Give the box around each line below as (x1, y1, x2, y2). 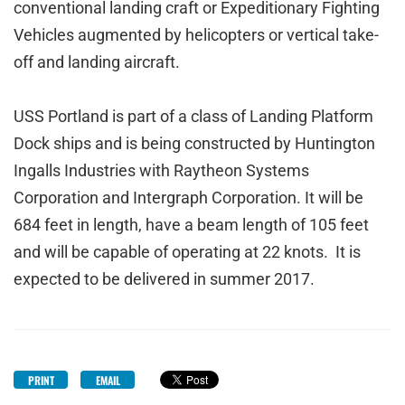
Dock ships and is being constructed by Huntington (14, 134, 375, 153)
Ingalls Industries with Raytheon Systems (14, 161, 309, 180)
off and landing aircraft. (14, 52, 180, 71)
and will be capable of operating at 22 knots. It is (14, 242, 361, 261)
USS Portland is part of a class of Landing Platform (14, 107, 373, 126)
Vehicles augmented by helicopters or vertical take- (14, 25, 379, 44)
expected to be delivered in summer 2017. (14, 269, 315, 288)
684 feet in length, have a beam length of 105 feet (14, 215, 369, 234)
